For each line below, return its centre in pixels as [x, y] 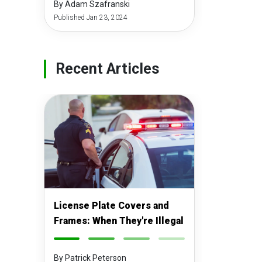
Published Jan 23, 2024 [90, 18]
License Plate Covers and [111, 206]
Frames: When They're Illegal [118, 221]
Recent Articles [107, 69]
